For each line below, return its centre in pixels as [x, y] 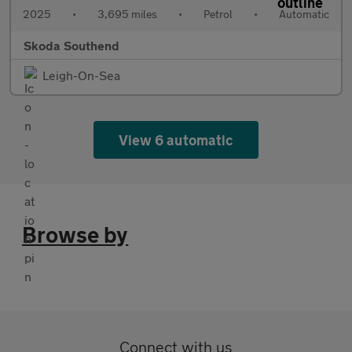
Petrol [218, 14]
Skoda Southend [71, 46]
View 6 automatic [176, 140]
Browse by [75, 235]
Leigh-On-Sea [81, 75]
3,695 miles [127, 14]
